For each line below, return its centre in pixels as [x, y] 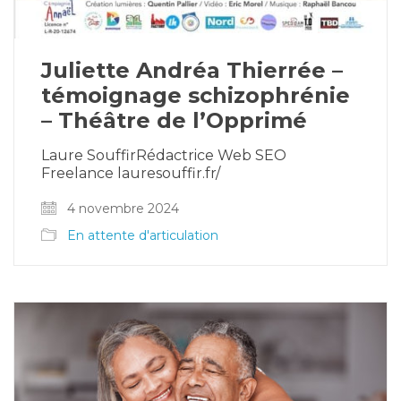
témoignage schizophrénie [196, 96]
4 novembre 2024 [121, 209]
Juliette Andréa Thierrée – [192, 71]
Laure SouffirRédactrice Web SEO [164, 156]
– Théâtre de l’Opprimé [174, 121]
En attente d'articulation [143, 236]
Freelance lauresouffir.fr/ [131, 174]
